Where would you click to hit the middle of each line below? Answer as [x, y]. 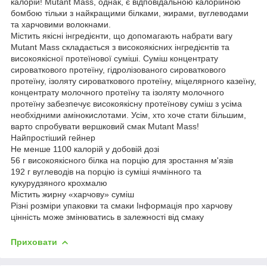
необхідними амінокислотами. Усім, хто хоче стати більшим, [128, 115]
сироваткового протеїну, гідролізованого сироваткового [118, 69]
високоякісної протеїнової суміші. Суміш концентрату [114, 58]
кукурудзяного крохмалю [59, 183]
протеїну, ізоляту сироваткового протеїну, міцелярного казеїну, [133, 81]
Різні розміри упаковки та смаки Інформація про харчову [122, 205]
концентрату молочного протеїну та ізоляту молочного [117, 92]
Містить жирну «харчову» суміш [72, 194]
